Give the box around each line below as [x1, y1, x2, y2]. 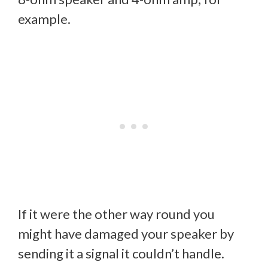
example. [18, 11, 71, 28]
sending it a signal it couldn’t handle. [18, 245, 224, 262]
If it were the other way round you [18, 206, 215, 223]
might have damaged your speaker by [18, 226, 234, 242]
